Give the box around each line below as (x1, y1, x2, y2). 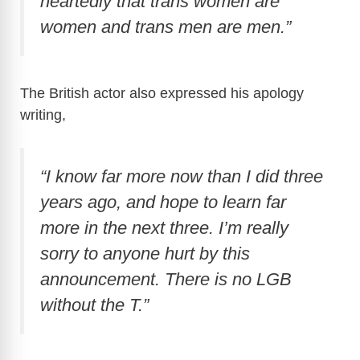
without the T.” (40, 294, 149, 315)
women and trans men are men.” (40, 17, 291, 38)
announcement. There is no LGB (40, 268, 292, 289)
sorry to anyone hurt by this (40, 243, 250, 264)
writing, (20, 106, 66, 123)
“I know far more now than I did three (40, 166, 323, 186)
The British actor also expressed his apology (20, 84, 304, 101)
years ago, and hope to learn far (40, 191, 286, 212)
